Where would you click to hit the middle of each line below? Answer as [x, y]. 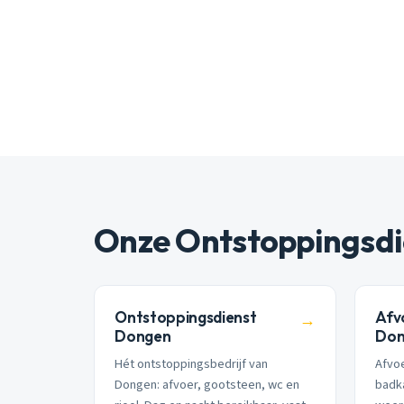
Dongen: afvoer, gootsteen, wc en [207, 385]
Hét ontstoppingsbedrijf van [192, 364]
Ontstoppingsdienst [186, 317]
